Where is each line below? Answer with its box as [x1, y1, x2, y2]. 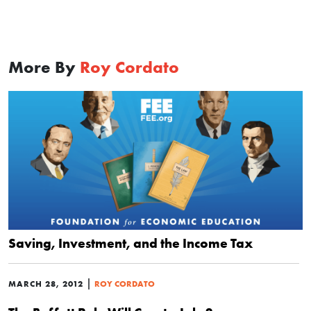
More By [8, 57, 80, 77]
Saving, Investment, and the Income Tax [8, 235, 253, 251]
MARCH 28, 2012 [8, 278, 83, 289]
